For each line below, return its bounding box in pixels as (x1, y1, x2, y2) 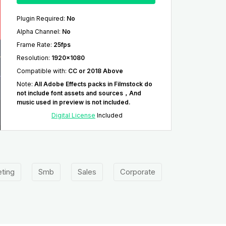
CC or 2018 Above (68, 67, 123, 75)
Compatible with (16, 67, 65, 75)
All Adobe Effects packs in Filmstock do (34, 80, 152, 88)
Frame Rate (16, 41, 50, 49)
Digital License (51, 111, 95, 120)
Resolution (16, 54, 48, 62)
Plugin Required (16, 15, 64, 23)
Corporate (120, 167, 155, 177)
